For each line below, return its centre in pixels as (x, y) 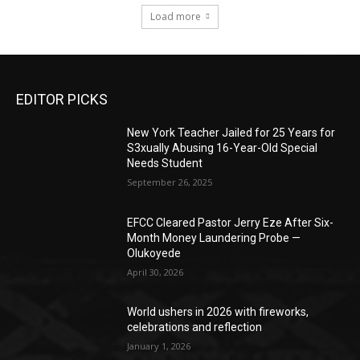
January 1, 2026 (159, 346)
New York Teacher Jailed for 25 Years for (231, 133)
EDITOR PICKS (62, 99)
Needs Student (165, 163)
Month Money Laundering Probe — (214, 237)
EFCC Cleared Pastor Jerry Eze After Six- (231, 222)
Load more (176, 16)
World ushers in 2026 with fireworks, (218, 312)
